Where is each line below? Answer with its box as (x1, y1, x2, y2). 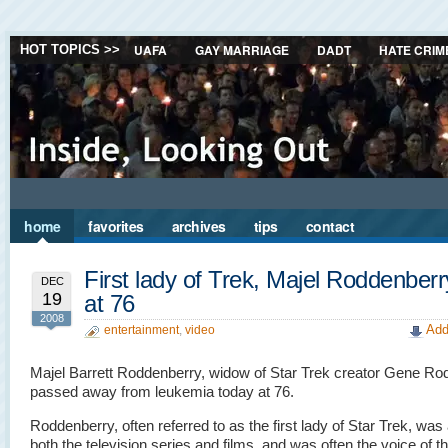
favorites (88, 216, 144, 236)
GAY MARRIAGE (195, 41, 289, 59)
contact (305, 216, 354, 236)
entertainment (104, 323, 179, 337)
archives (171, 216, 226, 236)
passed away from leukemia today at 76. (30, 383, 294, 400)
